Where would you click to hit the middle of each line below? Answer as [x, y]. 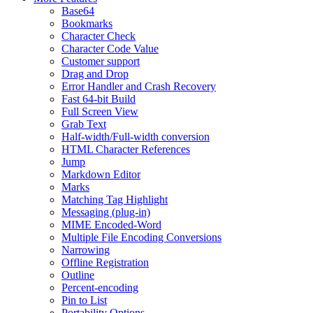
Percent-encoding [100, 288]
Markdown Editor [101, 175]
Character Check [99, 36]
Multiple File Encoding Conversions [141, 238]
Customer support [101, 61]
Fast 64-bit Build [99, 99]
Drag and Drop [95, 74]
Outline [78, 275]
